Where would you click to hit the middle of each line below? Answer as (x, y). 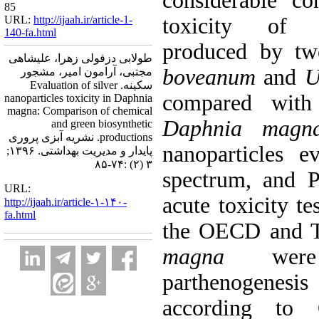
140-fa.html (30, 32)
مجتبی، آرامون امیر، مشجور (87, 72)
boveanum (213, 77)
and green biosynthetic (102, 124)
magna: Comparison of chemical (80, 111)
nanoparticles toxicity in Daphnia (78, 98)
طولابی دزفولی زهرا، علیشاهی (80, 58)
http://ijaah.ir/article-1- (83, 20)
